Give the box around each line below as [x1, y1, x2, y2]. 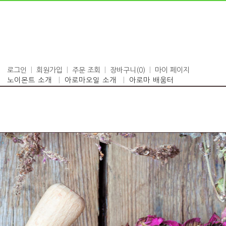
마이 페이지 [155, 67, 190, 74]
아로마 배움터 [129, 77, 174, 84]
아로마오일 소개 [65, 77, 117, 84]
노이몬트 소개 [7, 77, 52, 84]
